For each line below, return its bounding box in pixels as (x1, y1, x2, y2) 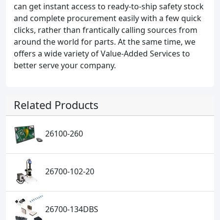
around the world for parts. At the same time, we (14, 36, 195, 47)
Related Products (14, 98, 98, 112)
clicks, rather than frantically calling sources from (14, 25, 197, 35)
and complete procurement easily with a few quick (14, 13, 201, 24)
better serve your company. (14, 60, 116, 71)
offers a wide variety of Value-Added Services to (14, 48, 190, 59)
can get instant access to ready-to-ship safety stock (14, 1, 204, 12)
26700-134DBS (43, 204, 98, 215)
